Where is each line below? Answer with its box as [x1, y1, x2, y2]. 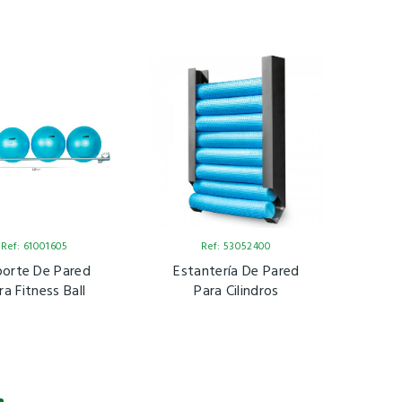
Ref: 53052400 [201, 238, 272, 257]
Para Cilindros [194, 280, 279, 304]
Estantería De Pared [173, 260, 300, 284]
